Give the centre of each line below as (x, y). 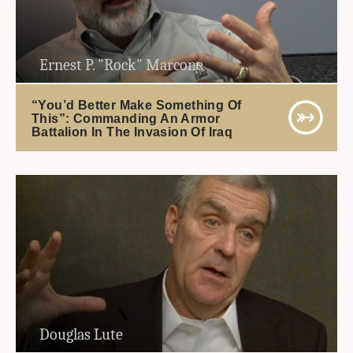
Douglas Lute (81, 335)
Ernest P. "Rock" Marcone (121, 65)
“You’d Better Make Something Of (137, 105)
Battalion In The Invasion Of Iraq (132, 132)
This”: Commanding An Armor (126, 118)
